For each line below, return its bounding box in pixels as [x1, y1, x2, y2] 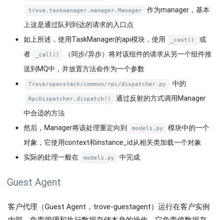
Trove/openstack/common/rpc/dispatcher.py [28, 81, 166, 87]
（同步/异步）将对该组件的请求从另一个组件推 [64, 50, 212, 58]
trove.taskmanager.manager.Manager [28, 7, 142, 14]
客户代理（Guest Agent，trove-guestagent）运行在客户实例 [8, 202, 210, 211]
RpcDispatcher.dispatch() [28, 96, 111, 102]
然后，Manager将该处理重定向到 [24, 123, 127, 132]
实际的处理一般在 [24, 153, 79, 162]
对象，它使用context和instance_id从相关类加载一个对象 [24, 138, 201, 147]
